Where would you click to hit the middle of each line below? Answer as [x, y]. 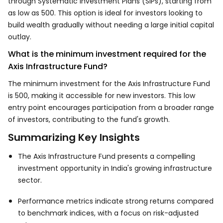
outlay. [20, 37]
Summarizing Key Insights [74, 137]
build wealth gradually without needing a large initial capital [111, 25]
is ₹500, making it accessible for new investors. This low [102, 96]
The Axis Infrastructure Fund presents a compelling [107, 156]
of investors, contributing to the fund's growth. [89, 119]
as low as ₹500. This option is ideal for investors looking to [105, 13]
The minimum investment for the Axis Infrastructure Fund [109, 84]
